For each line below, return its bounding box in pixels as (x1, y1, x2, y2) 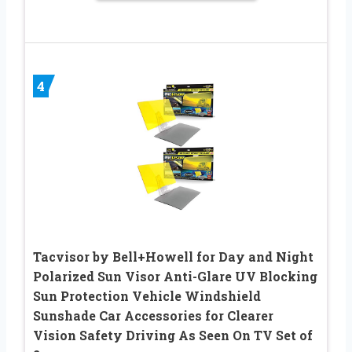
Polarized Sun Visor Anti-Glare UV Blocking (33, 267, 317, 284)
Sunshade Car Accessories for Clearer (33, 306, 273, 324)
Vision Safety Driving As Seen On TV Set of (33, 326, 313, 343)
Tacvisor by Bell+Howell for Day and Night (33, 247, 313, 265)
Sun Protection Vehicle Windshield (33, 287, 261, 304)
